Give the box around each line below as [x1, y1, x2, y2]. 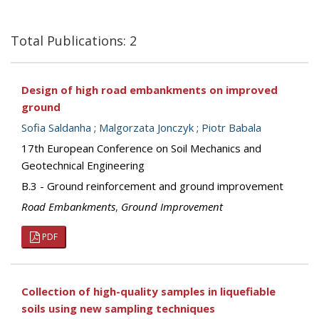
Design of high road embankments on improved [21, 83, 278, 97]
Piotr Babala [202, 120, 261, 135]
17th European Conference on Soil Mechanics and [21, 141, 261, 155]
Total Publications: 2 [11, 32, 137, 49]
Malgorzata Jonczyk [99, 120, 194, 135]
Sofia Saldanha [21, 120, 91, 135]
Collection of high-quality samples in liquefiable [21, 284, 276, 298]
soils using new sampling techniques [21, 301, 215, 315]
